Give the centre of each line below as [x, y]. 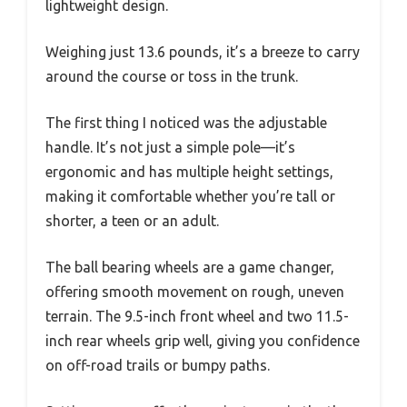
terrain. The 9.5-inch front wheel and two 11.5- [197, 316]
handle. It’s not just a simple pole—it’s [170, 147]
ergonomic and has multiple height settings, [189, 171]
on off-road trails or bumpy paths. [158, 365]
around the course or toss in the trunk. [172, 76]
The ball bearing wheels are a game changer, [190, 267]
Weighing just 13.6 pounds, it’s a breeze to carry [203, 51]
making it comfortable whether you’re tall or [190, 196]
